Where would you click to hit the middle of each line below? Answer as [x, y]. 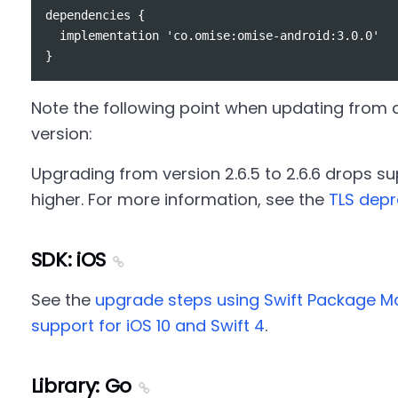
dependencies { [95, 15]
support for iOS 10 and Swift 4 [147, 326]
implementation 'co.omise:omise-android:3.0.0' [212, 36]
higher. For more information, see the [179, 199]
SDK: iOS [68, 260]
